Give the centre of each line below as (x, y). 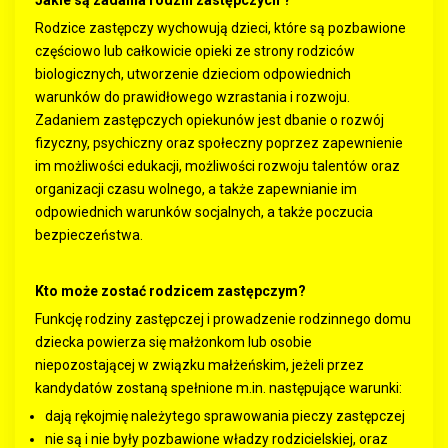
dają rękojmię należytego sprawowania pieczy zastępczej (225, 416)
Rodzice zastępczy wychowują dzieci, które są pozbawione (220, 28)
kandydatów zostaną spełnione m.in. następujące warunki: (218, 388)
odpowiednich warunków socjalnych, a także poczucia (204, 212)
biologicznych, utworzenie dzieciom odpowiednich (193, 74)
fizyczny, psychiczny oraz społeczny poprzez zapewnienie (219, 143)
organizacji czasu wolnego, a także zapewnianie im (196, 189)
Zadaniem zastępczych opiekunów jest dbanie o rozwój (209, 120)
